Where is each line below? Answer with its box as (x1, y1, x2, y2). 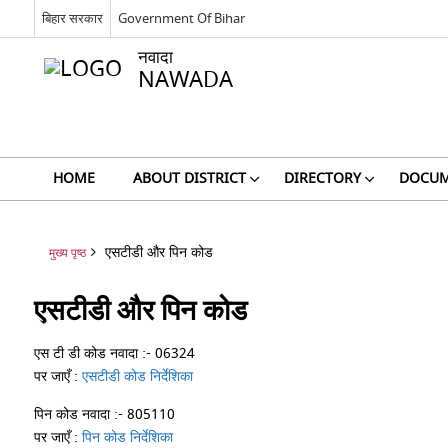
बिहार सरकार (41, 8, 103, 28)
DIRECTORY (283, 168, 361, 189)
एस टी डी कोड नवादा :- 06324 (33, 343, 195, 364)
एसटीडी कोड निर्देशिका (81, 366, 193, 387)
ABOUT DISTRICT (132, 168, 246, 189)
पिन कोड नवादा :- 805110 (33, 404, 175, 425)
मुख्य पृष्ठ (48, 245, 86, 262)
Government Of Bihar (117, 8, 245, 28)
